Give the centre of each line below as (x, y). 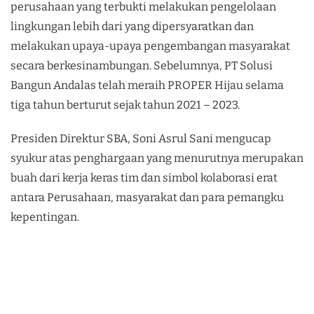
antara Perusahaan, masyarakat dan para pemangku (147, 197)
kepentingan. (45, 217)
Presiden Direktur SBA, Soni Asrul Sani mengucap (141, 138)
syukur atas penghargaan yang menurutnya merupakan (157, 158)
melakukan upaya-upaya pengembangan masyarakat (150, 46)
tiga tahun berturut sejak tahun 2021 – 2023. (125, 104)
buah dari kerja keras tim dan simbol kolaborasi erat (144, 177)
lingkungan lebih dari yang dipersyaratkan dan (132, 26)
